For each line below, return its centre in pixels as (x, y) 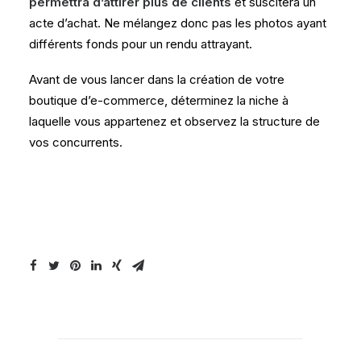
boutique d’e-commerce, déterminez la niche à (159, 100)
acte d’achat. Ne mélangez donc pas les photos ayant (178, 23)
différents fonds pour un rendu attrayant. (141, 44)
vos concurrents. (76, 142)
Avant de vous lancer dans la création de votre (157, 79)
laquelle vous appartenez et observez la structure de (174, 121)
